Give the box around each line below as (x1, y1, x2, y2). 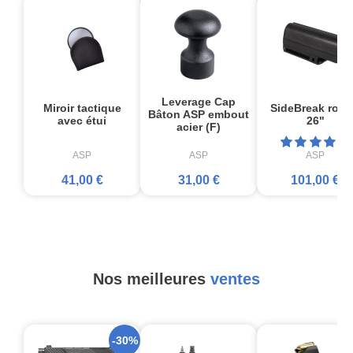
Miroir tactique (43, 101, 121, 114)
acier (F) (176, 120, 221, 133)
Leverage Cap (162, 95, 236, 108)
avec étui (58, 113, 106, 127)
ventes (210, 269, 260, 288)
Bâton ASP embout (148, 107, 249, 121)
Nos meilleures (93, 269, 210, 288)
